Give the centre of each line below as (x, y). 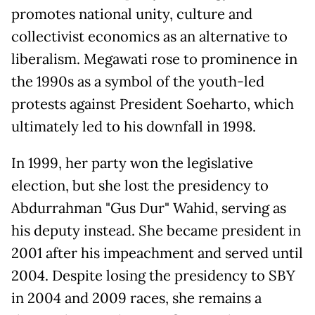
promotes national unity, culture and (132, 14)
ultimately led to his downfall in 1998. (134, 127)
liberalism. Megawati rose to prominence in (154, 59)
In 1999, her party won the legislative (132, 163)
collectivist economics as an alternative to (149, 37)
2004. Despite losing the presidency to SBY (153, 276)
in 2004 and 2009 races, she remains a (136, 298)
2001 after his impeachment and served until (157, 253)
